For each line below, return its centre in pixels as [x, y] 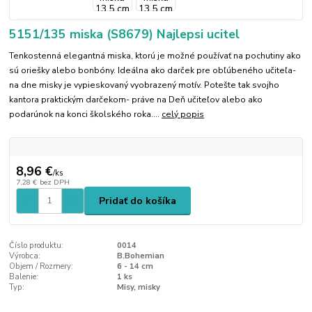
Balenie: [24, 276]
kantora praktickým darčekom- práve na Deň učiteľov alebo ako [136, 99]
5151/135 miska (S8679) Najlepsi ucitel [125, 34]
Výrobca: [25, 256]
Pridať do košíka [138, 201]
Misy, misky [138, 287]
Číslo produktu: [37, 245]
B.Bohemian [140, 256]
